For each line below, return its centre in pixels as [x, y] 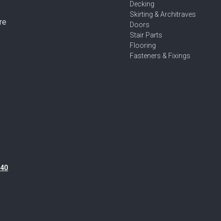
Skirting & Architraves [163, 14]
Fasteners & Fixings [160, 56]
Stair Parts [146, 35]
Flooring [143, 45]
